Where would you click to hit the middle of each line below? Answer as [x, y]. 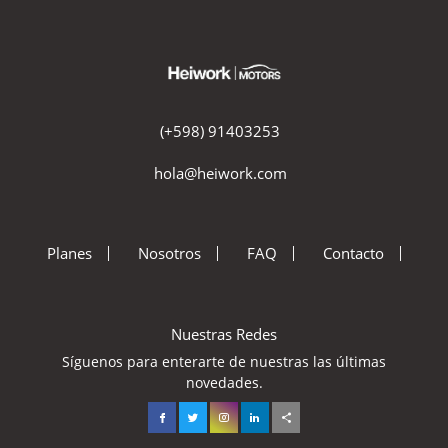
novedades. [224, 382]
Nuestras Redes [224, 333]
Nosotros [169, 252]
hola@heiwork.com [220, 172]
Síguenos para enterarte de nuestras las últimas [224, 361]
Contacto [354, 252]
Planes [69, 252]
